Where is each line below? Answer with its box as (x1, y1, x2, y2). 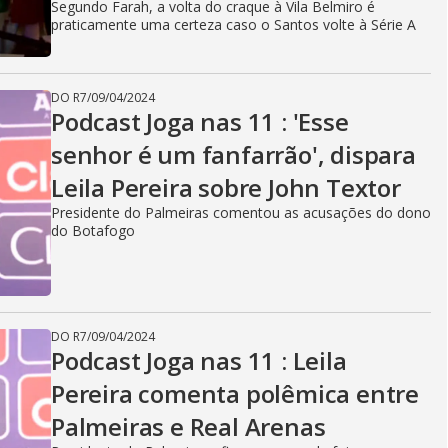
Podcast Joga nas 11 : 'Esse (51, 105, 349, 138)
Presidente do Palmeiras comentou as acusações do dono (51, 203, 431, 222)
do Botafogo (51, 221, 135, 240)
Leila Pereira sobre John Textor (51, 171, 401, 204)
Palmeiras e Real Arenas (51, 410, 326, 443)
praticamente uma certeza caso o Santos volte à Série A (51, 15, 416, 34)
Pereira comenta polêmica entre (51, 377, 419, 410)
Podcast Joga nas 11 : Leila (51, 344, 347, 377)
